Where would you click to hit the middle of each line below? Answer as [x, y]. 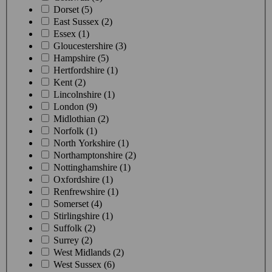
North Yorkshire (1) [91, 143]
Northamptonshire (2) [95, 155]
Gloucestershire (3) [90, 46]
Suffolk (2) [74, 228]
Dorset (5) [73, 9]
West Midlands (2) [89, 252]
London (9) [75, 106]
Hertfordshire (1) [86, 70]
